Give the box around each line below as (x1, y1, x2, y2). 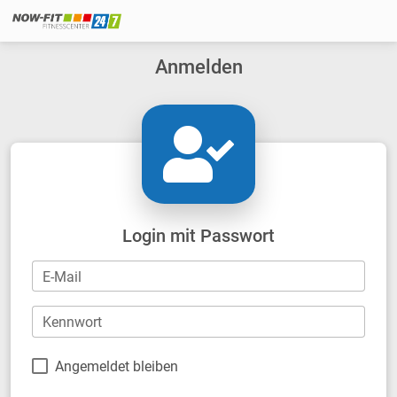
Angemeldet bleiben (55, 357, 178, 375)
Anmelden (154, 55, 243, 78)
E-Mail (43, 268, 82, 285)
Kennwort (43, 314, 102, 331)
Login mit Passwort (122, 224, 275, 246)
